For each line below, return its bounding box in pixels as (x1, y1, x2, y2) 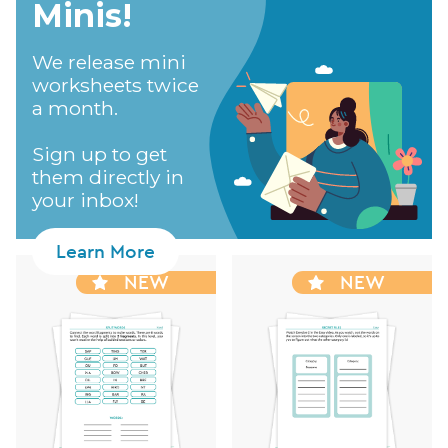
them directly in (32, 165, 184, 190)
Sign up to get (32, 142, 167, 167)
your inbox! (32, 188, 139, 213)
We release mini (32, 50, 186, 75)
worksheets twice (32, 73, 199, 98)
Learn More (56, 239, 155, 264)
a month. (32, 96, 118, 121)
